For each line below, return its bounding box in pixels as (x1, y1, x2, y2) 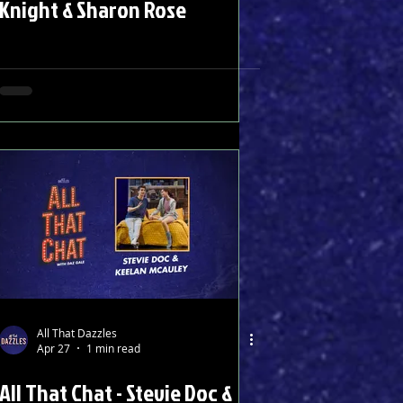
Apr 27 (37, 341, 70, 355)
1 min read (86, 341, 140, 355)
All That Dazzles (37, 325, 117, 340)
